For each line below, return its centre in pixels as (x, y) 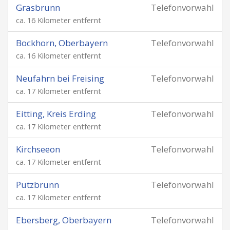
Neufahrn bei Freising (60, 78)
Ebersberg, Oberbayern (64, 220)
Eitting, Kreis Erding (56, 114)
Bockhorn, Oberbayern (62, 43)
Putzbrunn (37, 185)
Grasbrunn (38, 7)
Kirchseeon (38, 149)
